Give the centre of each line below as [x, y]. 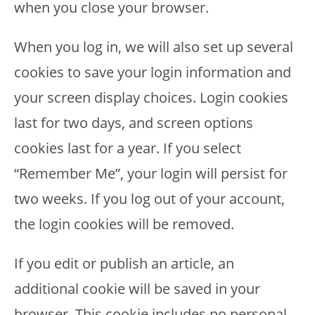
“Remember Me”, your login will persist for [151, 173]
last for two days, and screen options [134, 123]
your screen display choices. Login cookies [151, 97]
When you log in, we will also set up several [154, 47]
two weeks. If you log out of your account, [149, 199]
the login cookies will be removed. [124, 224]
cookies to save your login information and [153, 72]
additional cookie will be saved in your [137, 289]
